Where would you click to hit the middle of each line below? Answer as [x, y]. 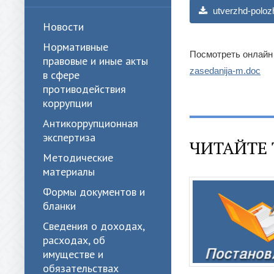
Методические [78, 157]
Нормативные [76, 47]
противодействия [84, 89]
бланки [59, 206]
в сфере [61, 75]
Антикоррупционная [91, 123]
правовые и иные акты [95, 61]
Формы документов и [94, 192]
